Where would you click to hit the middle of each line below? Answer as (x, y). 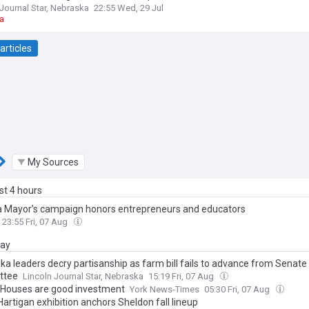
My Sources (53, 162)
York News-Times (165, 289)
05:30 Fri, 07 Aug (238, 289)
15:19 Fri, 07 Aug (182, 276)
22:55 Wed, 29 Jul (129, 8)
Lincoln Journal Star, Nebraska (83, 276)
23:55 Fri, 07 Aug (36, 222)
